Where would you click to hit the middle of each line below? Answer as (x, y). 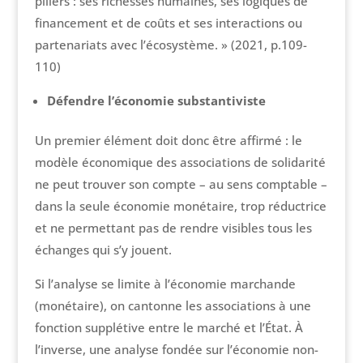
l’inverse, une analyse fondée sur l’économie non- (176, 350)
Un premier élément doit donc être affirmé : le (168, 141)
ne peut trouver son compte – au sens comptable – (181, 184)
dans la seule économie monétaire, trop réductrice (180, 206)
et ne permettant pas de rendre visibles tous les (173, 228)
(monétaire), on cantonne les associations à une (173, 306)
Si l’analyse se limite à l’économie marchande (165, 284)
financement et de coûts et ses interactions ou (168, 23)
